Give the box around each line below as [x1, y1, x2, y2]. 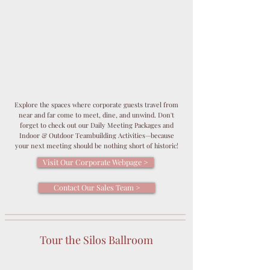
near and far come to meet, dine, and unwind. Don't [19, 110, 174, 119]
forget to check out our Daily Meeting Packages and [19, 121, 174, 130]
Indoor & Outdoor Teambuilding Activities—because [19, 131, 174, 140]
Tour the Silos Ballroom [40, 233, 153, 247]
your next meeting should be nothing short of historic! [14, 141, 178, 150]
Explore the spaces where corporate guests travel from [14, 100, 178, 109]
